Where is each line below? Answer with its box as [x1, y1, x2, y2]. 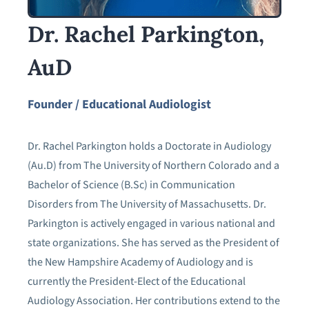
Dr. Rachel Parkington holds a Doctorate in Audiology [28, 138, 271, 154]
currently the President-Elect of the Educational [28, 273, 246, 289]
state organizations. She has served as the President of [28, 235, 279, 250]
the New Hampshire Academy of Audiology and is [28, 254, 253, 270]
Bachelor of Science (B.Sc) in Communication [28, 177, 235, 192]
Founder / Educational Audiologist [28, 95, 211, 113]
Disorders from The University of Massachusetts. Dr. [28, 196, 266, 212]
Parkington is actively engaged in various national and [28, 215, 275, 231]
